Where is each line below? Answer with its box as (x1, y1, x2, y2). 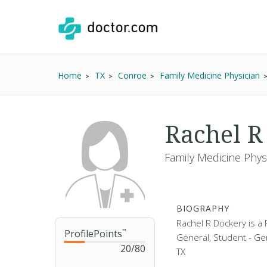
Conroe (118, 70, 147, 81)
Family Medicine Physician (160, 70, 260, 81)
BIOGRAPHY (176, 203, 229, 214)
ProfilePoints (64, 227, 122, 240)
